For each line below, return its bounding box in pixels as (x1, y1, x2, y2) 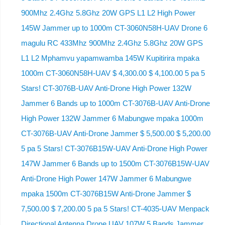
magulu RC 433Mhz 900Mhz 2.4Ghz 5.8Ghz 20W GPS (21, 39, 203, 48)
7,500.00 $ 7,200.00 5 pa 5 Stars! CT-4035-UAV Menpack (21, 204, 209, 213)
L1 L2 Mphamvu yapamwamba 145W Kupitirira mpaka (21, 54, 199, 63)
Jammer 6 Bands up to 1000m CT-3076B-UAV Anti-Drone (21, 99, 210, 108)
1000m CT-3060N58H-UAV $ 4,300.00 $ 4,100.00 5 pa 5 (21, 69, 205, 78)
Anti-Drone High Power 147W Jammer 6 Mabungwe (21, 174, 191, 183)
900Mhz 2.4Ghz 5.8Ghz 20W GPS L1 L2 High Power (21, 9, 195, 18)
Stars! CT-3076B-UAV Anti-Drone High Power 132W (21, 84, 191, 93)
